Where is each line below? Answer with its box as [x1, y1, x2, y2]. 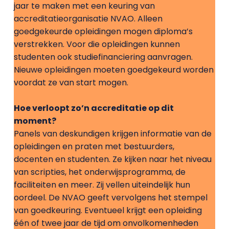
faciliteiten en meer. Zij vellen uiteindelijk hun [13, 179, 190, 191]
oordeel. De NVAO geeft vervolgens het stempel [13, 192, 208, 203]
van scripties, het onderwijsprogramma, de [13, 166, 186, 178]
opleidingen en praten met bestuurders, [13, 141, 174, 152]
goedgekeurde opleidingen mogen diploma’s [13, 26, 193, 37]
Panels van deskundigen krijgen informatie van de [13, 128, 212, 140]
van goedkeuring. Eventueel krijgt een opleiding [13, 204, 202, 216]
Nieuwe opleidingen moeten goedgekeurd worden [13, 64, 214, 76]
